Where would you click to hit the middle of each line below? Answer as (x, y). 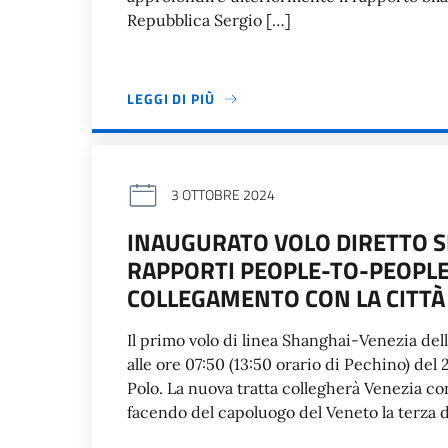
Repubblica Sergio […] (209, 20)
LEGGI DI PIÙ (171, 98)
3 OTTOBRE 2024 (222, 194)
